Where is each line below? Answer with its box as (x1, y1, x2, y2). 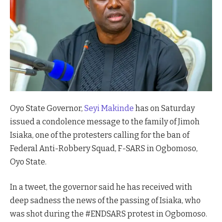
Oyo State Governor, (10, 103, 84, 113)
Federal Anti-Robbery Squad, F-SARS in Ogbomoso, (10, 143, 198, 153)
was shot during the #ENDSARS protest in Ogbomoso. (10, 209, 207, 219)
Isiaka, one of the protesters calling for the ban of (10, 130, 189, 140)
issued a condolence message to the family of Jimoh (10, 116, 200, 126)
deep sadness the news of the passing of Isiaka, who (10, 196, 201, 206)
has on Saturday (134, 103, 195, 113)
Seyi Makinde (84, 103, 134, 113)
